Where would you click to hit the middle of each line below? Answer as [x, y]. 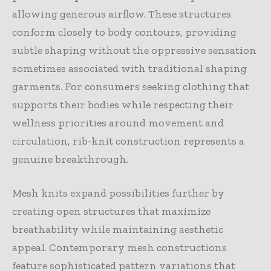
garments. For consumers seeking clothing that [131, 86]
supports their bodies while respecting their [123, 104]
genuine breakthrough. [70, 159]
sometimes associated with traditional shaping [129, 68]
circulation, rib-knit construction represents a [128, 141]
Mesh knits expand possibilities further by [118, 193]
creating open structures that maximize [111, 211]
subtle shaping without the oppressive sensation [134, 50]
